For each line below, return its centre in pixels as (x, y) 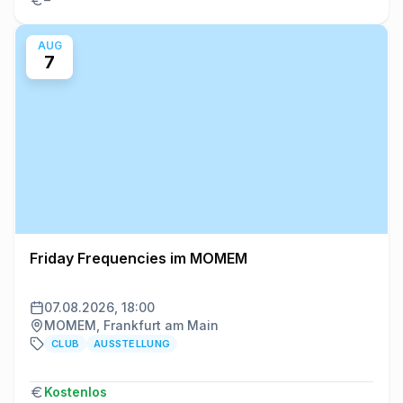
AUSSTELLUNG (132, 343)
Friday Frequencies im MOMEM (139, 258)
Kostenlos (76, 391)
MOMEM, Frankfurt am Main (131, 325)
